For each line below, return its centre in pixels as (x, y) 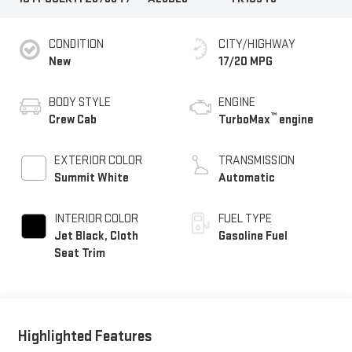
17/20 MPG (246, 61)
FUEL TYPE (245, 218)
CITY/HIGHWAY (257, 44)
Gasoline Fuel (253, 236)
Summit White (91, 178)
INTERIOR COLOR (96, 218)
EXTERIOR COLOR (98, 160)
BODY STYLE (79, 102)
